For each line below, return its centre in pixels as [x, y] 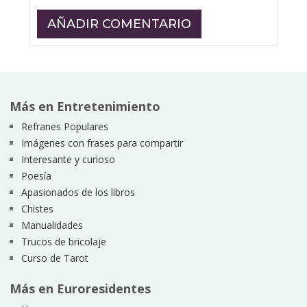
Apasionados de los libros [78, 193]
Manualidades [52, 225]
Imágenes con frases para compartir [102, 143]
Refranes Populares [64, 127]
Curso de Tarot [54, 258]
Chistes [37, 209]
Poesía [36, 176]
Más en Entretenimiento [85, 107]
